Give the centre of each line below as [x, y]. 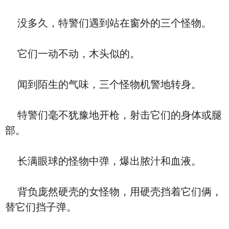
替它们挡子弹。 [41, 207]
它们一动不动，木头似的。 [73, 54]
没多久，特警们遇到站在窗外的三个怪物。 [108, 23]
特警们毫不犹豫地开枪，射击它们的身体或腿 [113, 115]
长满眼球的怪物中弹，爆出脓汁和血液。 [103, 161]
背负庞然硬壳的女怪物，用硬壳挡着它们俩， [113, 192]
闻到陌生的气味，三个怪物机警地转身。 [103, 84]
